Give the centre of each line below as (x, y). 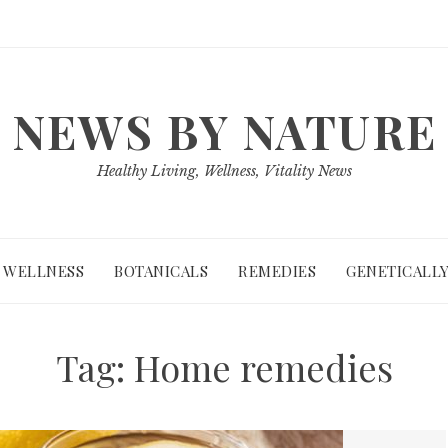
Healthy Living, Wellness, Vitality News (224, 171)
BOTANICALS (161, 271)
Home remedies (263, 367)
